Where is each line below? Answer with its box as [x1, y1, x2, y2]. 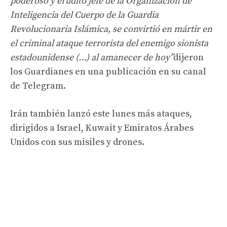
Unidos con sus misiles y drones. [10, 136, 144, 148]
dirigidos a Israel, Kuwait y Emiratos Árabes [10, 122, 194, 134]
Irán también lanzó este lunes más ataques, [10, 107, 192, 120]
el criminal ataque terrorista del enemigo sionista [10, 37, 208, 49]
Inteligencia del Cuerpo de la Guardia [10, 9, 159, 21]
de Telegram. [10, 80, 66, 92]
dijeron [173, 51, 204, 63]
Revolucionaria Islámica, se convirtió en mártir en [10, 23, 212, 35]
